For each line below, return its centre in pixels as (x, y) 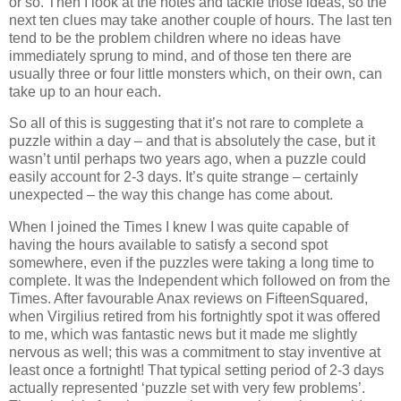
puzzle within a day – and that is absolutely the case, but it (192, 141)
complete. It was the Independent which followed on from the (200, 281)
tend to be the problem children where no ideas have (175, 38)
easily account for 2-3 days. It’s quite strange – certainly (183, 177)
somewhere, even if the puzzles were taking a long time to (192, 263)
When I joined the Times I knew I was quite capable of (179, 227)
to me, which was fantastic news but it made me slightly (183, 335)
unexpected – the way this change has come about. (171, 195)
